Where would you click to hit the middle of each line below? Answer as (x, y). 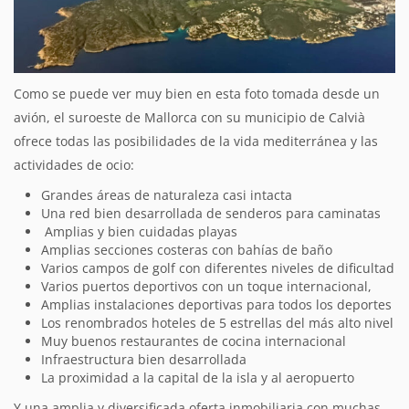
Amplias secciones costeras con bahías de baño (187, 249)
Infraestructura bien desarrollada (144, 359)
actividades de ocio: (74, 164)
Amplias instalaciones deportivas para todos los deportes (216, 304)
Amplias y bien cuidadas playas (139, 231)
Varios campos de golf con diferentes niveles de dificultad (218, 267)
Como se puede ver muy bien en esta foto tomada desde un (197, 93)
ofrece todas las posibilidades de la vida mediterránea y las (196, 141)
